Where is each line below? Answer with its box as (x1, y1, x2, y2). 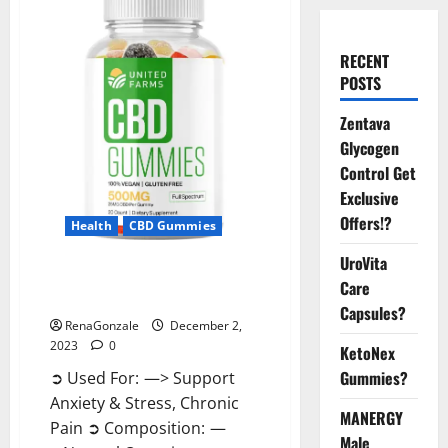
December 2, (167, 316, 242, 334)
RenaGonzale (65, 316, 139, 334)
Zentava (339, 111, 390, 135)
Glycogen (339, 136, 399, 160)
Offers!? (339, 211, 392, 235)
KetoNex (339, 341, 395, 365)
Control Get (339, 161, 416, 185)
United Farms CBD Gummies (50, 264, 231, 289)
